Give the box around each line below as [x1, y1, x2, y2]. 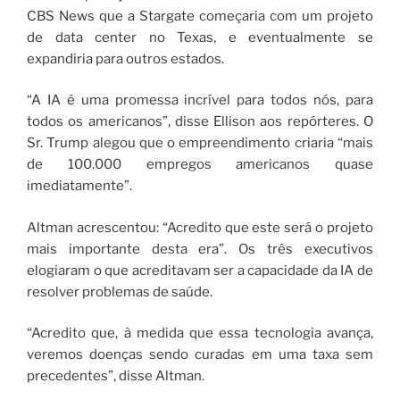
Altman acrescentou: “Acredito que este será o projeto [27, 219, 373, 236]
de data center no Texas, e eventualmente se [27, 29, 373, 46]
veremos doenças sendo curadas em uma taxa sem [27, 346, 373, 363]
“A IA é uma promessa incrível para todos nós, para [27, 92, 373, 109]
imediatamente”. [27, 178, 132, 195]
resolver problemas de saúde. [27, 283, 212, 300]
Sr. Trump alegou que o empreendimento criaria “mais [27, 135, 373, 152]
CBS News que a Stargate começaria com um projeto [27, 7, 373, 24]
